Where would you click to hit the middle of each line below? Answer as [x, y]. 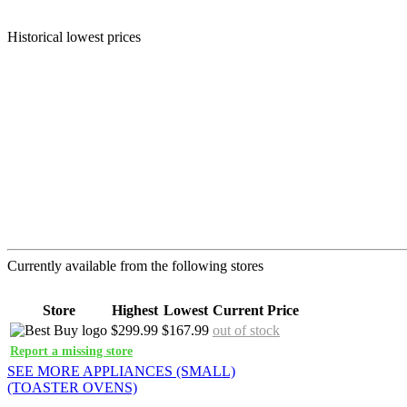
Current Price [256, 311]
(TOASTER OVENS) [72, 388]
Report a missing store [71, 351]
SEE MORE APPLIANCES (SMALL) [121, 372]
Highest [134, 311]
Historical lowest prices [74, 37]
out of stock [246, 331]
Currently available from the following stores [135, 266]
